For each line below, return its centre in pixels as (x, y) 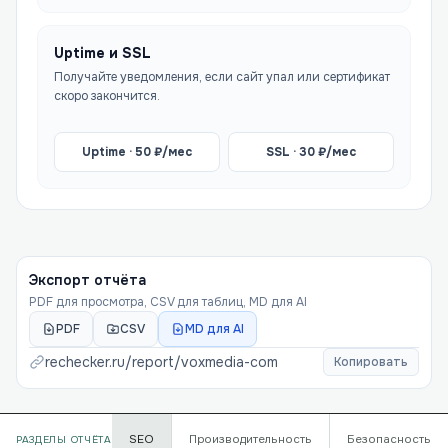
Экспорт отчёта (87, 280)
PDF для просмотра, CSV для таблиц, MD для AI (168, 302)
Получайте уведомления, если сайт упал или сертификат (222, 77)
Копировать (371, 362)
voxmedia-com (229, 362)
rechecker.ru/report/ (113, 362)
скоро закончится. (107, 96)
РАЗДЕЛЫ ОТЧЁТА (64, 439)
